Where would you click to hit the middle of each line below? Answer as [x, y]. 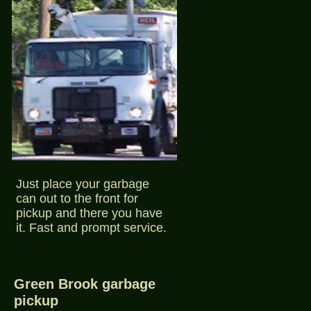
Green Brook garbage [85, 284]
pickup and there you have [89, 213]
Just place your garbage [83, 184]
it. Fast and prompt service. [91, 228]
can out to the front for [77, 199]
